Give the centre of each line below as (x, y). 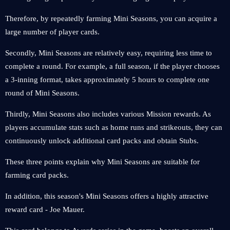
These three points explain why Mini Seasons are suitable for (102, 162)
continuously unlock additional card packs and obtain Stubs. (102, 141)
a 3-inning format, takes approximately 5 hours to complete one (107, 80)
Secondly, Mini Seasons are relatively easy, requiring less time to (109, 53)
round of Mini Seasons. (42, 93)
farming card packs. (37, 175)
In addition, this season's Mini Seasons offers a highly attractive (107, 196)
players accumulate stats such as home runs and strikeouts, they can (114, 127)
